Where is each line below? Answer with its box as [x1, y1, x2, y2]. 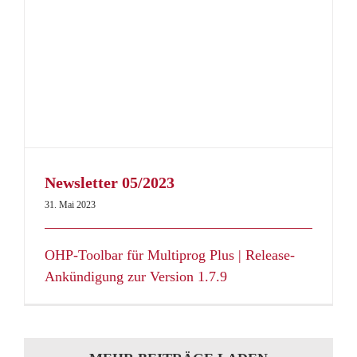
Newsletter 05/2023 [45, 174, 175, 192]
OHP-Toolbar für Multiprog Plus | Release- [45, 247, 295, 264]
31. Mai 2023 [45, 199, 96, 211]
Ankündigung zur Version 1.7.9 [45, 269, 227, 285]
